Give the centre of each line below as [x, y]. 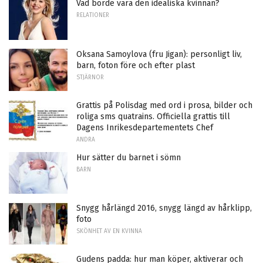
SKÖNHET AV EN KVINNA [109, 232]
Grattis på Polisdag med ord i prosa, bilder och [164, 105]
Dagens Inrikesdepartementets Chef [145, 127]
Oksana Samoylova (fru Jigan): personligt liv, [159, 55]
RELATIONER [93, 16]
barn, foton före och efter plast [136, 66]
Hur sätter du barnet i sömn [129, 157]
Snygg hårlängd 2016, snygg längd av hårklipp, [164, 208]
